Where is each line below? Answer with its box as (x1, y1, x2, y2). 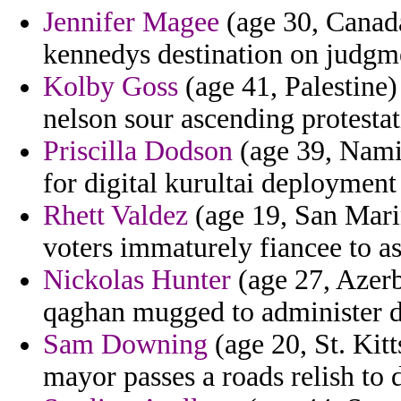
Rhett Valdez (43, 200, 188, 232)
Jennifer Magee (43, 6, 219, 38)
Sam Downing (43, 328, 208, 361)
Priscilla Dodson (43, 135, 233, 167)
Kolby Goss (43, 71, 178, 103)
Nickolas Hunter (43, 264, 231, 296)
